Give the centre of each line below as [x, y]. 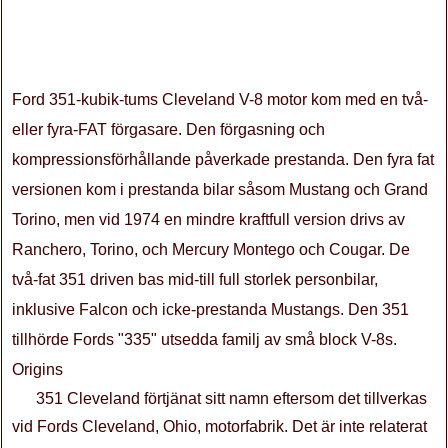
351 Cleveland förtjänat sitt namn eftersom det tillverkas [231, 398]
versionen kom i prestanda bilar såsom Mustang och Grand [220, 189]
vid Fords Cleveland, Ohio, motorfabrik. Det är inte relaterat [219, 426]
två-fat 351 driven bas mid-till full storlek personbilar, [195, 279]
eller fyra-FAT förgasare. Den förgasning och [168, 129]
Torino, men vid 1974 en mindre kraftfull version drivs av [208, 219]
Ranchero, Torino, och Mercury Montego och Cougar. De [211, 249]
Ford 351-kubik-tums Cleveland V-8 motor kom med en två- [220, 99]
